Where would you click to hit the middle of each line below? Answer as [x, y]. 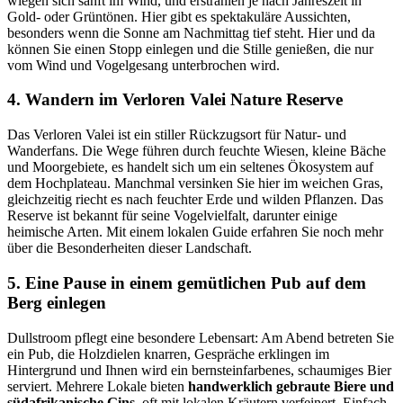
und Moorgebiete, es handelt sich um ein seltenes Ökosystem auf [190, 167]
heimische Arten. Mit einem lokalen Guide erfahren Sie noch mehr [195, 232]
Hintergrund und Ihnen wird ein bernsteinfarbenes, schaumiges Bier [199, 370]
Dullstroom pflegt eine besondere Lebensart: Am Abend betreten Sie [201, 337]
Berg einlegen [57, 302]
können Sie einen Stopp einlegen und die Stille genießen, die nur [190, 49]
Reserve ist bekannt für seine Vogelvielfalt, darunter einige [172, 216]
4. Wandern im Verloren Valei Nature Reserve [175, 100]
